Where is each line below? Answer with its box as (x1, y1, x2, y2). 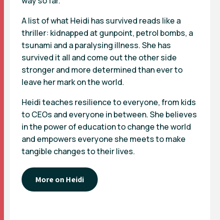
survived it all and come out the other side (22, 52, 177, 63)
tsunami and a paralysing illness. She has (22, 40, 171, 51)
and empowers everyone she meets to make (22, 134, 186, 145)
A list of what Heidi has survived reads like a (22, 15, 181, 27)
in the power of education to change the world (22, 121, 191, 133)
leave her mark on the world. (22, 77, 124, 88)
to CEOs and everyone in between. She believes (22, 109, 197, 120)
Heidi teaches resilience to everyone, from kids (22, 97, 196, 108)
